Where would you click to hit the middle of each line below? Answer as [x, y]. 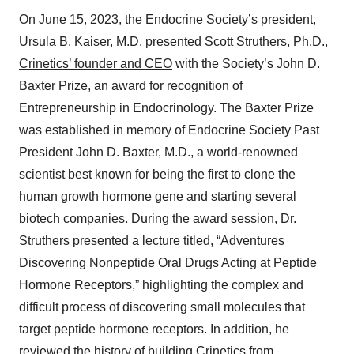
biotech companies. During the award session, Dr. [158, 219]
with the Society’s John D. [246, 64]
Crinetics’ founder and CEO [96, 64]
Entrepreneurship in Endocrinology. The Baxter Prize [166, 108]
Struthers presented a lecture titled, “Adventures [152, 241]
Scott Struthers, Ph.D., [266, 42]
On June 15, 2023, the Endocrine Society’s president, [168, 20]
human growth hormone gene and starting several [158, 197]
